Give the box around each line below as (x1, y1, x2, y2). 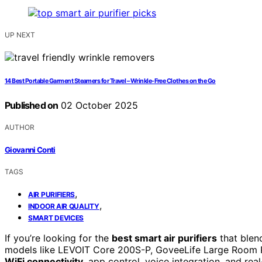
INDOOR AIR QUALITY (28, 201, 99, 211)
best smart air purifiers (112, 232, 217, 244)
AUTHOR (5, 123, 35, 132)
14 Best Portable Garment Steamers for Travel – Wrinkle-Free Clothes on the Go (5, 77, 216, 85)
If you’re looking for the (5, 232, 112, 244)
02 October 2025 (58, 99, 139, 112)
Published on (5, 99, 58, 112)
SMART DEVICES (28, 213, 84, 222)
